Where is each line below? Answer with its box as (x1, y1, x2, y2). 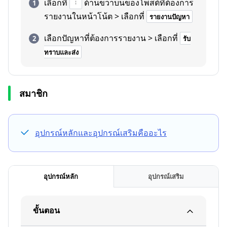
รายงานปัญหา (149, 12, 190, 21)
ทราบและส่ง (44, 48, 79, 57)
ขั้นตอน (33, 205, 60, 216)
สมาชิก (19, 87, 48, 99)
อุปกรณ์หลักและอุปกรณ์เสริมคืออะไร (35, 127, 167, 138)
